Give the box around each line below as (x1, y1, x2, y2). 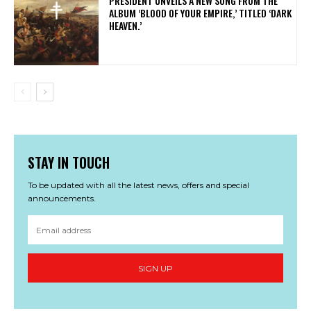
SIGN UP (138, 262, 173, 274)
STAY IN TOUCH (28, 152, 110, 174)
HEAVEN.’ (109, 17, 146, 33)
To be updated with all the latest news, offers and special (28, 180, 249, 191)
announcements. (28, 193, 96, 204)
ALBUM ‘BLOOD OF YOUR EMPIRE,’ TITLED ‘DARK (109, 5, 292, 20)
